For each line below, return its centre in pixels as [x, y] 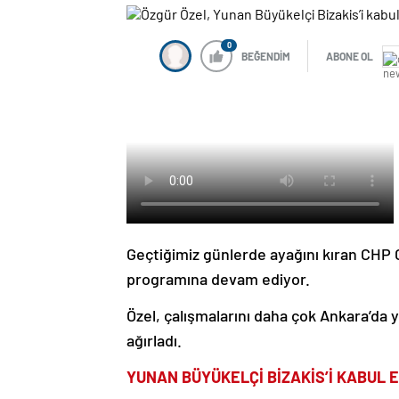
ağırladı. [154, 341]
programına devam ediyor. [218, 279]
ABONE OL [350, 57]
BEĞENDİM [266, 57]
